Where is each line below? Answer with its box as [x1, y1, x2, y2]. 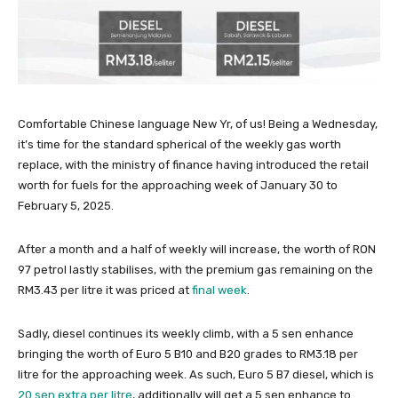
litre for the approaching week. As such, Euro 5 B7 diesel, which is [18, 367, 374, 381]
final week [192, 283, 247, 297]
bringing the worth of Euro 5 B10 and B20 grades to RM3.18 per [18, 346, 358, 361]
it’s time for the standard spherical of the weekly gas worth [18, 137, 341, 151]
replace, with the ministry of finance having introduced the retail [18, 157, 369, 171]
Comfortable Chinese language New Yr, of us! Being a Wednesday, [18, 116, 378, 131]
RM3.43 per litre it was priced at [18, 283, 192, 297]
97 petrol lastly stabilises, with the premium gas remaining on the [18, 262, 373, 276]
